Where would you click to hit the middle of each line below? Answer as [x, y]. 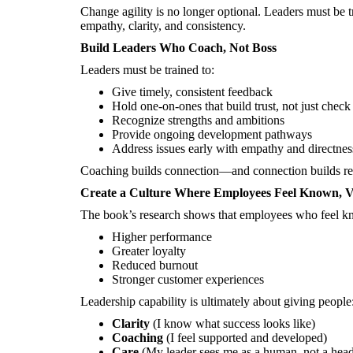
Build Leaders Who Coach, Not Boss [178, 48]
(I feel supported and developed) [245, 338]
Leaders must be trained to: [147, 70]
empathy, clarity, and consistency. [163, 26]
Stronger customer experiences [188, 279]
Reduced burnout [155, 265]
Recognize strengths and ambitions [198, 120]
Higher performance [162, 237]
